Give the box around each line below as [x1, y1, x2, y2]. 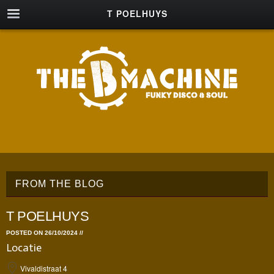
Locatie [6, 241, 42, 254]
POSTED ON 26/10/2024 [6, 229, 80, 236]
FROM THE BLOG [15, 179, 104, 189]
